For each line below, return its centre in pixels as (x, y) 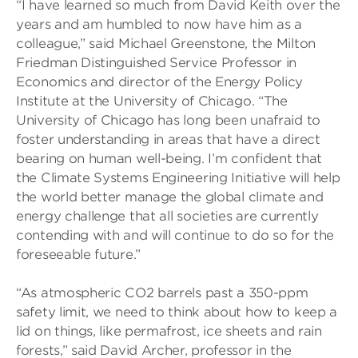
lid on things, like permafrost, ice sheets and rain (169, 331)
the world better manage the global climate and (170, 197)
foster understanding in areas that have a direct (168, 139)
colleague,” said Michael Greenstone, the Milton (166, 44)
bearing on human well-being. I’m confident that (169, 159)
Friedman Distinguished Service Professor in (157, 63)
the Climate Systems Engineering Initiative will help (178, 178)
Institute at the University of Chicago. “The (152, 101)
